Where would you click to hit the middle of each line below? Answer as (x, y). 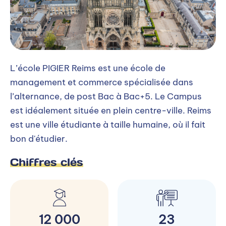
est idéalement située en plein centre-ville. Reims (111, 110)
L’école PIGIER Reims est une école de (88, 68)
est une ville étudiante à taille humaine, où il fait (108, 124)
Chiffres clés (47, 162)
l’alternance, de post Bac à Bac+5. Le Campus (106, 96)
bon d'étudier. (39, 138)
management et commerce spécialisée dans (102, 82)
